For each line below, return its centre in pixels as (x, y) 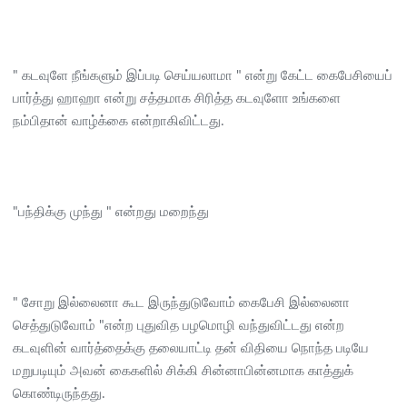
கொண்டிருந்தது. (59, 393)
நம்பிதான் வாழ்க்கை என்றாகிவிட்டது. (119, 121)
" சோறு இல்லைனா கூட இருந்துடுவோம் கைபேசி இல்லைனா (181, 303)
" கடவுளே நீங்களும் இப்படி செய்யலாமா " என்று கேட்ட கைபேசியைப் (203, 75)
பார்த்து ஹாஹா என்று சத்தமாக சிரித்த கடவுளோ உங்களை (177, 98)
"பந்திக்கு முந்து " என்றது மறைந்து (111, 212)
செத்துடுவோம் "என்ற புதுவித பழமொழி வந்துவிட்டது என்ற (179, 325)
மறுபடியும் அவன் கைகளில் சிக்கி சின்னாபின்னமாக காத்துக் (183, 371)
